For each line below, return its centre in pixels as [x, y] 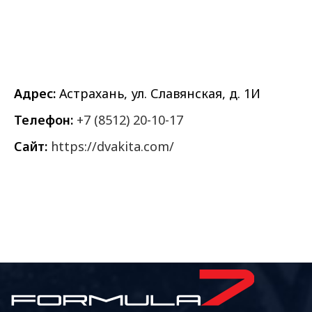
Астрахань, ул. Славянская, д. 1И [158, 93]
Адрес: [35, 93]
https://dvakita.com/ [112, 146]
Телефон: [44, 120]
